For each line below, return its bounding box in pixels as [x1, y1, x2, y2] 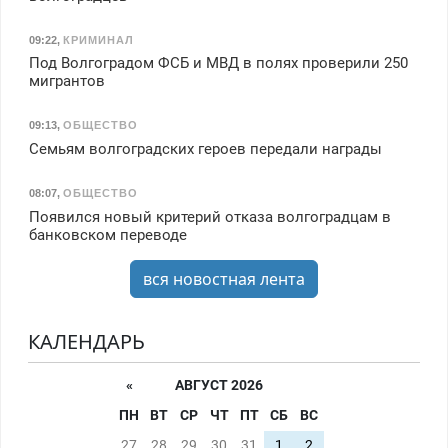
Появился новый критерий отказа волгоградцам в [28, 207, 391, 226]
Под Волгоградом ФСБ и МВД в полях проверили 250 [28, 54, 408, 73]
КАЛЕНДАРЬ [27, 327, 145, 355]
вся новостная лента [143, 267, 305, 290]
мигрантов [28, 72, 105, 91]
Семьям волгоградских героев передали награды [28, 139, 382, 158]
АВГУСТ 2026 [175, 376, 263, 394]
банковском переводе [28, 225, 187, 244]
